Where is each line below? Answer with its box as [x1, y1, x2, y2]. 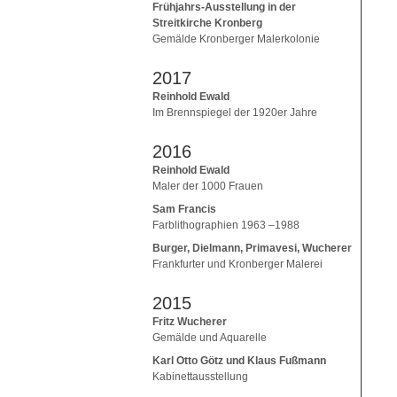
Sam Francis [152, 202, 216, 215]
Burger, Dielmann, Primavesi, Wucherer [152, 241, 352, 254]
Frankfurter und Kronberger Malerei [152, 257, 323, 270]
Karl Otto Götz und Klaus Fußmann [152, 354, 326, 367]
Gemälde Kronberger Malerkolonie [152, 32, 320, 45]
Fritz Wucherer [152, 315, 227, 328]
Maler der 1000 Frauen [152, 179, 263, 192]
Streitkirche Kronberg [152, 16, 262, 29]
